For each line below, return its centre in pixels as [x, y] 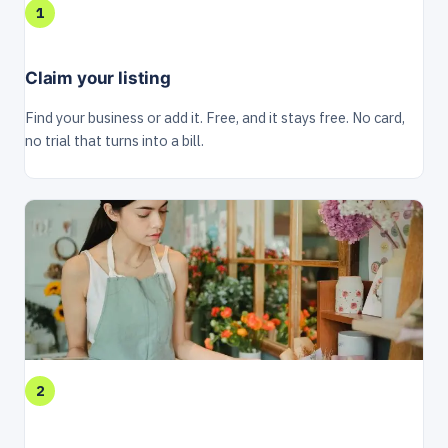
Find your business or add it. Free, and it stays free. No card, [215, 117]
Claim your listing [98, 77]
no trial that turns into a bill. [114, 140]
